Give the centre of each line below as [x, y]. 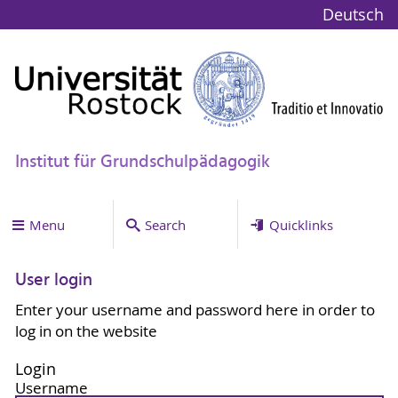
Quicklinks [301, 224]
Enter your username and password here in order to [195, 310]
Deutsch [353, 15]
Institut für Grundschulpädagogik [142, 162]
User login [53, 281]
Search [165, 224]
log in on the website [86, 331]
